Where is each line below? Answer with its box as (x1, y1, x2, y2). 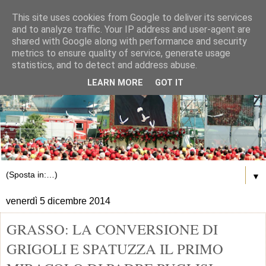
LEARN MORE (87, 78, 143, 88)
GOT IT (155, 78, 183, 88)
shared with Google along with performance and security (12, 36, 247, 47)
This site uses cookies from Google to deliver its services (12, 12, 252, 23)
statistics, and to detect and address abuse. (12, 59, 197, 71)
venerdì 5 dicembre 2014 (6, 195, 110, 206)
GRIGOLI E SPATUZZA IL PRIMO (7, 238, 223, 258)
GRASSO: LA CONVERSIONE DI (7, 218, 218, 239)
